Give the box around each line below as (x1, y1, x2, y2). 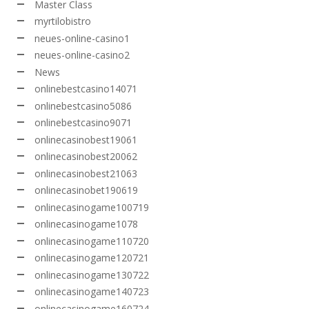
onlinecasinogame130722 (34, 268, 149, 281)
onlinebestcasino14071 (34, 82, 137, 96)
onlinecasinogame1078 (34, 217, 138, 231)
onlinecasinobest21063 (34, 166, 137, 180)
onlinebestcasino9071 (34, 116, 132, 130)
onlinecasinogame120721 (34, 251, 149, 265)
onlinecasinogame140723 (34, 285, 149, 299)
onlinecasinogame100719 (34, 200, 149, 214)
